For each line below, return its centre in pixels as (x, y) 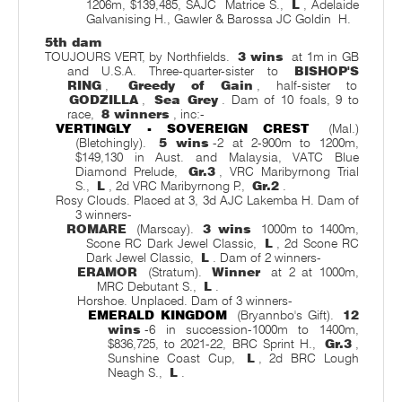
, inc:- (188, 114)
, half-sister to (307, 85)
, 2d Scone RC (318, 243)
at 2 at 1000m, (311, 272)
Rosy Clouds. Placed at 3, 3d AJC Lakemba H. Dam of (207, 200)
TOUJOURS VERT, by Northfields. (140, 57)
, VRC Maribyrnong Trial (289, 171)
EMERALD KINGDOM (158, 315)
